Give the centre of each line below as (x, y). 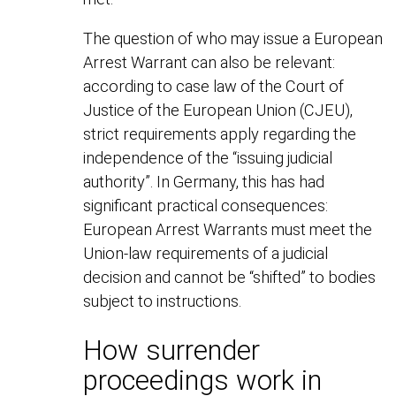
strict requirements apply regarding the (220, 134)
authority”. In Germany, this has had (204, 182)
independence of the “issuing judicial (208, 158)
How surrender (172, 351)
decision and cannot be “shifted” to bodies (230, 278)
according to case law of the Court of (214, 87)
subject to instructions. (163, 301)
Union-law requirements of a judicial (206, 254)
